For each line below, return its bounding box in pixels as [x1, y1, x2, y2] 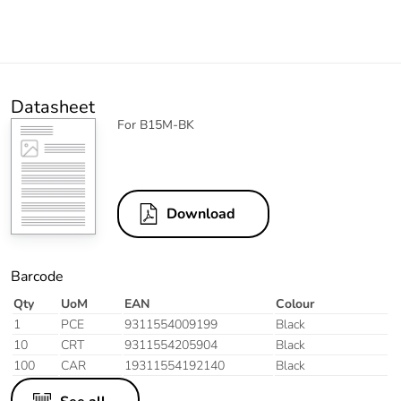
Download [166, 204, 235, 225]
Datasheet [11, 95, 95, 120]
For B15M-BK [117, 116, 194, 134]
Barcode [11, 267, 64, 287]
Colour [276, 295, 314, 313]
